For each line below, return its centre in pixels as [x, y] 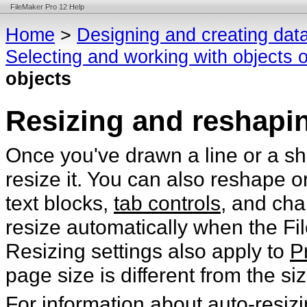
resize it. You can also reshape [148, 179]
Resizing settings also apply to [148, 250]
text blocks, [60, 202]
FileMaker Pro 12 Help [47, 7]
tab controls [167, 202]
